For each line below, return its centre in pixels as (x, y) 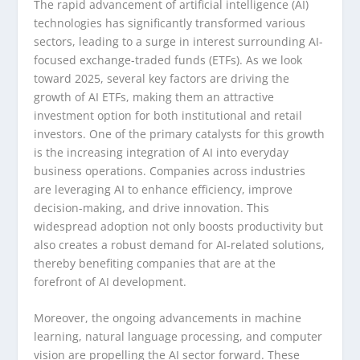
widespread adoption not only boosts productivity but (179, 226)
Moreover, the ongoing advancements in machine (168, 317)
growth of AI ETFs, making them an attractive (154, 96)
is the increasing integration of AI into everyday (162, 152)
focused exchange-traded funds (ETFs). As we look (168, 59)
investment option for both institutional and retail (168, 115)
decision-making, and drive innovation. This (152, 207)
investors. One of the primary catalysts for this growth (180, 133)
